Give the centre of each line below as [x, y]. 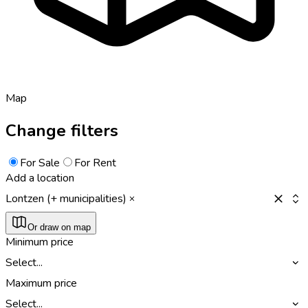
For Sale [40, 163]
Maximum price [41, 283]
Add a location [40, 178]
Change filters [62, 130]
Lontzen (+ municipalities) [66, 198]
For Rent [95, 163]
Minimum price [40, 242]
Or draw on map [59, 227]
